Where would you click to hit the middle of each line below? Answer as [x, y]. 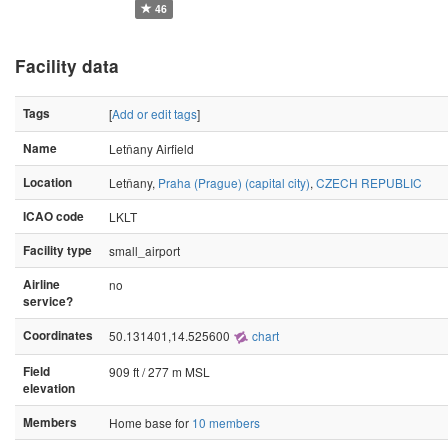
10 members [226, 422]
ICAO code [53, 216]
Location [47, 182]
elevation [49, 388]
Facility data [67, 66]
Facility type [57, 250]
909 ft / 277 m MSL [159, 371]
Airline [41, 284]
